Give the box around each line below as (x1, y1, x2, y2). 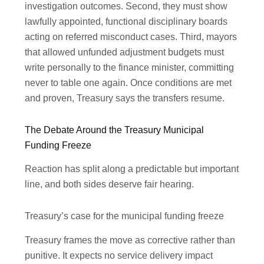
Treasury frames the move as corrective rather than (25, 235, 236, 246)
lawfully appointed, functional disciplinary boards (25, 16, 228, 27)
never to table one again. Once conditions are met (25, 77, 232, 88)
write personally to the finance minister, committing (25, 62, 235, 72)
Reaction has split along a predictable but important (25, 164, 239, 174)
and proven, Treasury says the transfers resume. (25, 93, 225, 103)
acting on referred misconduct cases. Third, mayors (25, 31, 237, 42)
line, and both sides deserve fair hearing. (25, 179, 194, 190)
